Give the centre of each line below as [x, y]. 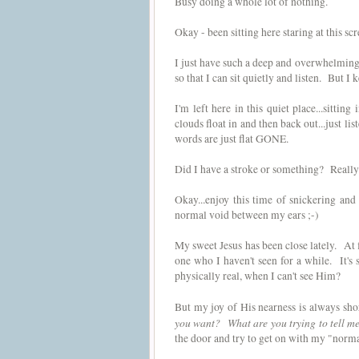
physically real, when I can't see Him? [258, 276]
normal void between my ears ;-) [247, 215]
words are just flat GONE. [232, 139]
